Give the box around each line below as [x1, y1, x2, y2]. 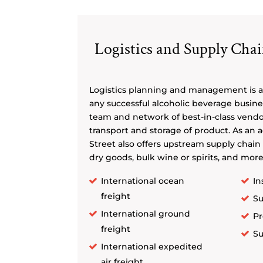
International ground [101, 208, 190, 219]
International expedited [101, 241, 203, 252]
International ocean [101, 175, 184, 186]
